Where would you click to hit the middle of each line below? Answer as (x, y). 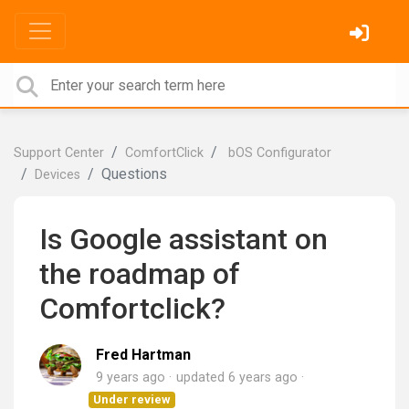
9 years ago (131, 378)
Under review (132, 399)
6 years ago (263, 378)
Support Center (59, 153)
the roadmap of (140, 274)
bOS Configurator (278, 153)
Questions (134, 174)
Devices (58, 175)
